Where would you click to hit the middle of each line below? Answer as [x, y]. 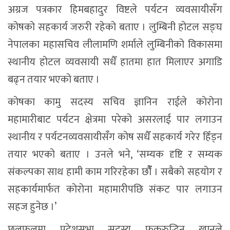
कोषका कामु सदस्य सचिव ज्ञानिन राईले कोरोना [115, 102]
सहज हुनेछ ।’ [32, 207]
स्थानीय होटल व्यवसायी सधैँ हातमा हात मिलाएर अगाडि [115, 62]
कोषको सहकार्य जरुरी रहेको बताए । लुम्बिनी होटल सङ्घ [115, 27]
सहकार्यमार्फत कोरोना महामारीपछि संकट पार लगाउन [115, 189]
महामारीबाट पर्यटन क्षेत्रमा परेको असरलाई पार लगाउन [115, 119]
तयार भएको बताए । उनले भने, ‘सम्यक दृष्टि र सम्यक [115, 154]
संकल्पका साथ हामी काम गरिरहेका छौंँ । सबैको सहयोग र [115, 172]
